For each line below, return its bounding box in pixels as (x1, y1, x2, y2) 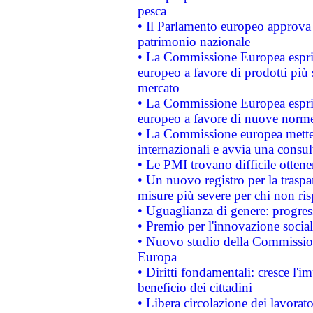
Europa (137, 249, 177, 264)
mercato (137, 80, 180, 95)
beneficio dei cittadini (137, 280, 252, 295)
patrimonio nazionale (137, 34, 250, 49)
